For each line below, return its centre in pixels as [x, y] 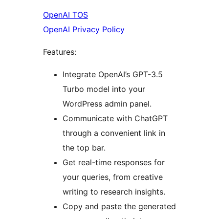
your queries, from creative [113, 177]
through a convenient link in [114, 133]
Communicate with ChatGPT [115, 119]
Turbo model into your [104, 89]
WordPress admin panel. [107, 104]
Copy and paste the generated [119, 207]
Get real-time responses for [114, 163]
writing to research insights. [114, 192]
